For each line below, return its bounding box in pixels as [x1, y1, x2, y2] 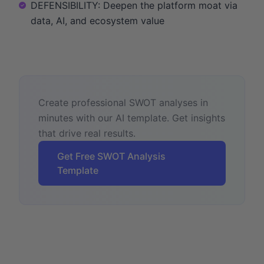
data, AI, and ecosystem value [31, 14, 164, 27]
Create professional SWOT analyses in [38, 96, 208, 108]
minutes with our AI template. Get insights [38, 111, 225, 124]
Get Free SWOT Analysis [57, 150, 166, 162]
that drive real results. [38, 127, 136, 139]
